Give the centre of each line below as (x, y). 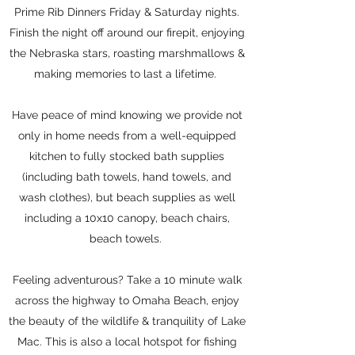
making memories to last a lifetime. (127, 74)
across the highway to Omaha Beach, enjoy (127, 300)
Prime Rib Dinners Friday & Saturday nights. (127, 12)
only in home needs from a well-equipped (127, 136)
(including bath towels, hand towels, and (127, 177)
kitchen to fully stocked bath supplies (127, 156)
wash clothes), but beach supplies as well (127, 197)
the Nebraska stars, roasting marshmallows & (127, 53)
